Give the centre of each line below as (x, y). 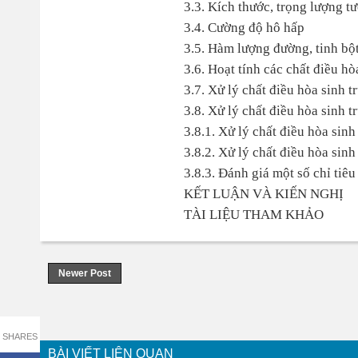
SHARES (20, 336)
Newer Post (84, 273)
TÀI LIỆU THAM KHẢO (253, 215)
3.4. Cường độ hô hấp (244, 28)
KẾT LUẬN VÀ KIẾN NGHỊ (263, 194)
